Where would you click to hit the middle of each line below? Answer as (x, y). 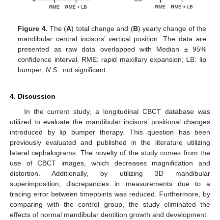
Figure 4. (33, 29)
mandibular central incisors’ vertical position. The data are (112, 39)
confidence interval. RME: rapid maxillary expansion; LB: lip (112, 60)
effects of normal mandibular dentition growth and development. (109, 215)
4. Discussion (33, 96)
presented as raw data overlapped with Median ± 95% (112, 49)
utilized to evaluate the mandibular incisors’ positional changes (110, 122)
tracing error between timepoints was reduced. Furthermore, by (110, 194)
